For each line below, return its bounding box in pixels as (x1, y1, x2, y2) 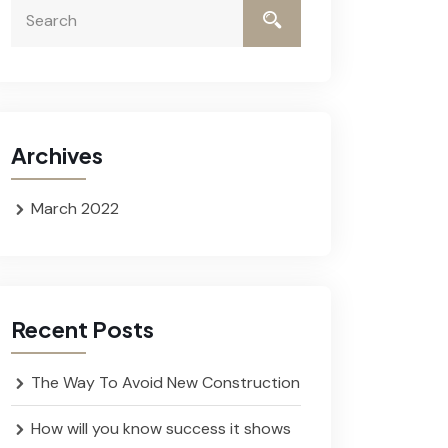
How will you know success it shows (31, 418, 291, 439)
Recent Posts (11, 315, 154, 343)
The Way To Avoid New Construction (31, 372, 300, 393)
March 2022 (31, 198, 119, 219)
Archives (11, 141, 103, 169)
